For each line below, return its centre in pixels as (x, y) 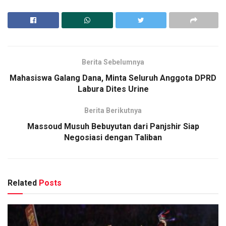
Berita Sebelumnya (113, 62)
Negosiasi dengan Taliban (113, 138)
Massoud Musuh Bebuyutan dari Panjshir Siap (113, 127)
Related (22, 183)
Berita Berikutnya (113, 111)
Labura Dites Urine (113, 89)
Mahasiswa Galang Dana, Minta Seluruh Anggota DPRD (113, 78)
